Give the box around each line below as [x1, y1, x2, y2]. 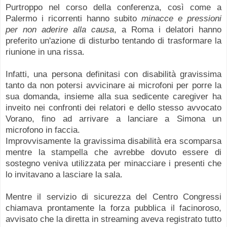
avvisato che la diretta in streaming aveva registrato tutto [6, 213, 221, 224]
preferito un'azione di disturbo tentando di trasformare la [6, 35, 221, 46]
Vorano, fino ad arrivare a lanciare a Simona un [6, 113, 221, 124]
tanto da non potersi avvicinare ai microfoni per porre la [6, 80, 221, 90]
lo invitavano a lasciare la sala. [6, 169, 125, 179]
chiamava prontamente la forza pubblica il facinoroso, [6, 202, 221, 213]
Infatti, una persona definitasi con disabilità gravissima [6, 68, 221, 79]
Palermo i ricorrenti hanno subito [6, 13, 141, 23]
